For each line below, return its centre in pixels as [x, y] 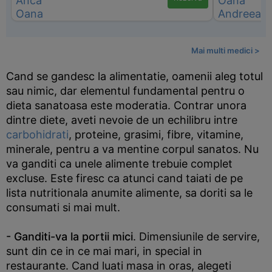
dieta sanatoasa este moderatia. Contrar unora [126, 105]
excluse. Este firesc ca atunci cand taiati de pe [124, 178]
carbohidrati [37, 134]
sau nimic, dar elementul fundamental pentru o [125, 91]
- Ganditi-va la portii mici [70, 236]
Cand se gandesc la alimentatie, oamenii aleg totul [134, 76]
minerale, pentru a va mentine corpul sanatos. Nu [132, 149]
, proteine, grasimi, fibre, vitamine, [156, 134]
